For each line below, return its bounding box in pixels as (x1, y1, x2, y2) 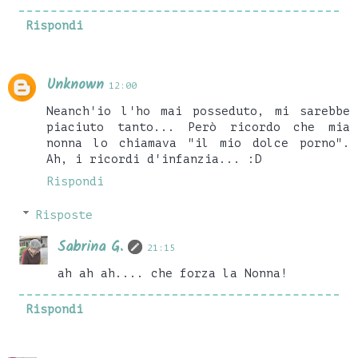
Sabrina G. (58, 235, 124, 259)
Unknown (46, 74, 104, 97)
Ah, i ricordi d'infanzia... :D (46, 153, 262, 166)
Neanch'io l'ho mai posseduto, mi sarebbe (46, 105, 350, 118)
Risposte (35, 208, 93, 221)
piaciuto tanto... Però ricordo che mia (46, 121, 350, 134)
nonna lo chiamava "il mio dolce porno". (46, 137, 350, 150)
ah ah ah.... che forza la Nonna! (58, 266, 288, 280)
